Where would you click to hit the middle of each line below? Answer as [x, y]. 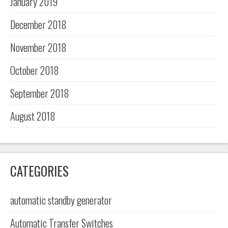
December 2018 [38, 25]
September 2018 [40, 93]
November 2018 [38, 48]
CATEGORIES [39, 171]
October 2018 [35, 70]
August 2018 [33, 116]
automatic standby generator [61, 200]
